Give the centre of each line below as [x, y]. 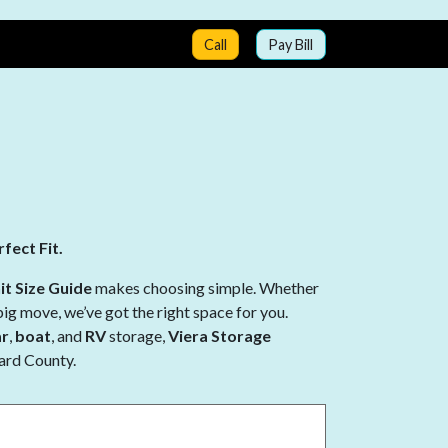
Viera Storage [219, 335]
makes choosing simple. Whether [205, 287]
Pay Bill [291, 44]
